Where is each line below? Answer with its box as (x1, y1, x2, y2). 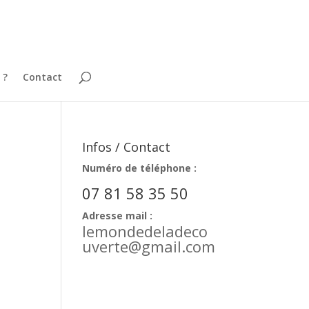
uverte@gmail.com (82, 236, 216, 257)
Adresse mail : (82, 209, 153, 222)
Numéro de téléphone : (82, 161, 197, 175)
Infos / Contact (82, 139, 171, 155)
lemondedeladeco (82, 221, 208, 241)
